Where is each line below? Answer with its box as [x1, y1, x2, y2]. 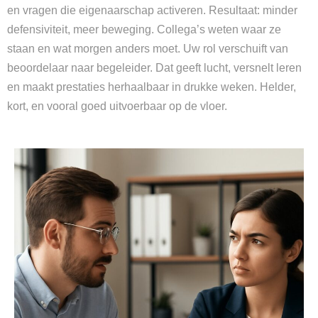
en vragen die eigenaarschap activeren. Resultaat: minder [7, 4, 297, 16]
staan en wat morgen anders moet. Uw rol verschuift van [7, 43, 288, 55]
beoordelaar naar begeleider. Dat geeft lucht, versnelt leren [7, 62, 302, 74]
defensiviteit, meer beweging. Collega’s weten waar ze [7, 23, 281, 35]
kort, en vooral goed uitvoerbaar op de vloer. [7, 100, 227, 112]
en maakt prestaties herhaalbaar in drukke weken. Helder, [7, 81, 296, 93]
